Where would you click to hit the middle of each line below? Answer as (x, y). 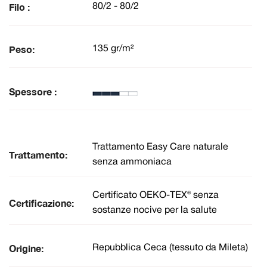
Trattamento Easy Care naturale (160, 147)
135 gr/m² (113, 49)
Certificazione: (41, 203)
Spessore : (33, 91)
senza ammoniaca (132, 162)
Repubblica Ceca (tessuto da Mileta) (170, 248)
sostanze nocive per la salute (155, 210)
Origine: (26, 248)
